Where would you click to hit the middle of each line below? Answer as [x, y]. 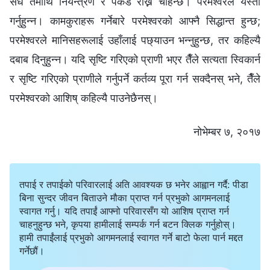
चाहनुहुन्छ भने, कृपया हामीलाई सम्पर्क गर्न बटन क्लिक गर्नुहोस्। [128, 224]
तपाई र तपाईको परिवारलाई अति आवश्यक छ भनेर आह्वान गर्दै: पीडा [134, 184]
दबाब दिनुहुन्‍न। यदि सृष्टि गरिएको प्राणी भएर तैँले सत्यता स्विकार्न [135, 59]
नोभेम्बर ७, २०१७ [227, 131]
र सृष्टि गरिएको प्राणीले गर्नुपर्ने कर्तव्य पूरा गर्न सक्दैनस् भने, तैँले [135, 78]
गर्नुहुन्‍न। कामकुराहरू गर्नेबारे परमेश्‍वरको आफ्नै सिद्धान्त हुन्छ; [135, 20]
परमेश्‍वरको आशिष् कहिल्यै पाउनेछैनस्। [84, 98]
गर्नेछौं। [32, 250]
